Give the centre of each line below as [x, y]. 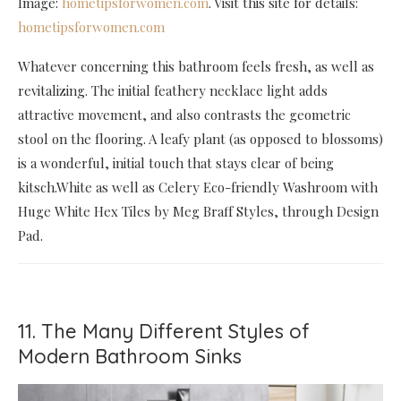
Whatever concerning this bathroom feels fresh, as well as [196, 66]
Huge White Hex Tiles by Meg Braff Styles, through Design [198, 211]
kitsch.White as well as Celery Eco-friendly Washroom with [198, 187]
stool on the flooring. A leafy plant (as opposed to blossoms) [200, 138]
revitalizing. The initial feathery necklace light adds [173, 90]
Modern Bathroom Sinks [130, 356]
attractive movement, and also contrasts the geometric [184, 114]
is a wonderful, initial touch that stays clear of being [176, 162]
